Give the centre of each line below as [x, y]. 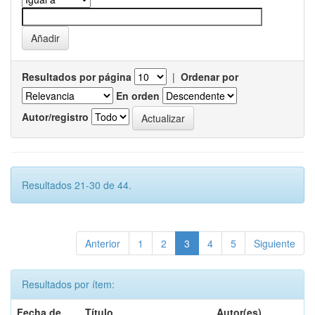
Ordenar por [210, 77]
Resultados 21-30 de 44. [77, 185]
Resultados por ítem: [68, 284]
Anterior [103, 243]
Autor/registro [55, 116]
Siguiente [275, 243]
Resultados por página [77, 77]
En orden [138, 96]
